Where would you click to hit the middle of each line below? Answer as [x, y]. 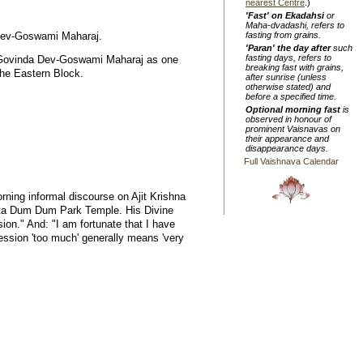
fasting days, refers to [288, 58]
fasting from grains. [283, 35]
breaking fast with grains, [295, 67]
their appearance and [287, 139]
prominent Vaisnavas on [293, 129]
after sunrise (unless [286, 77]
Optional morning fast [293, 109]
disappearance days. [287, 148]
